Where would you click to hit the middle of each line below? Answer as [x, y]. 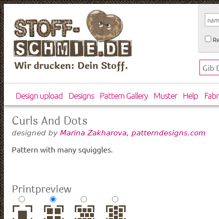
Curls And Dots [50, 121]
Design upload [39, 96]
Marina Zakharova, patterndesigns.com [133, 132]
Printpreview [42, 189]
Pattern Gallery [123, 96]
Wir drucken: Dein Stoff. [72, 66]
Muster [165, 96]
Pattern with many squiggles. [62, 149]
